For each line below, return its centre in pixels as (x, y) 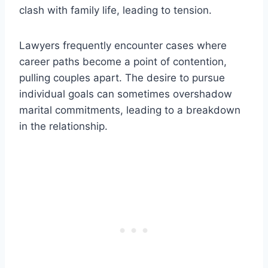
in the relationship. (63, 126)
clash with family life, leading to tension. (115, 10)
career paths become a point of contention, (123, 61)
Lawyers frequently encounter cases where (123, 45)
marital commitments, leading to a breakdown (130, 110)
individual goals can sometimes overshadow (126, 94)
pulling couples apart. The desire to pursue (122, 77)
